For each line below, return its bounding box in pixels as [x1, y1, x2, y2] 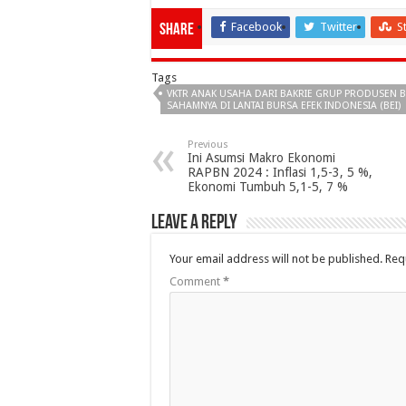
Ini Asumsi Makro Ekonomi [188, 150, 335, 165]
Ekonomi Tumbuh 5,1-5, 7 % [188, 179, 348, 194]
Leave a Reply [151, 213, 237, 234]
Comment [169, 275, 223, 288]
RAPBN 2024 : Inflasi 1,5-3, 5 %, [188, 165, 372, 179]
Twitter [320, 20, 357, 34]
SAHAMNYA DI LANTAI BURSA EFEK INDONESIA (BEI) [167, 100, 401, 111]
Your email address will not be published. [169, 252, 382, 266]
